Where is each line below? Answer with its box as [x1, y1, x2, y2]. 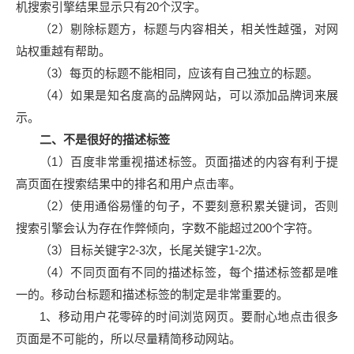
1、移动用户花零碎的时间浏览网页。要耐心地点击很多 [40, 310, 338, 323]
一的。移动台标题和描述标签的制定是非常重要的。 [16, 288, 288, 301]
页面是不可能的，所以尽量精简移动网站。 [16, 332, 241, 345]
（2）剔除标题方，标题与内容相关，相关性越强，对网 [40, 22, 338, 36]
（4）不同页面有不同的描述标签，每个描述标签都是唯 [40, 265, 338, 279]
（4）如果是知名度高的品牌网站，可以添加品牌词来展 [40, 88, 338, 102]
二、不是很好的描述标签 [40, 133, 170, 146]
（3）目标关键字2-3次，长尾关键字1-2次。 [40, 243, 269, 257]
